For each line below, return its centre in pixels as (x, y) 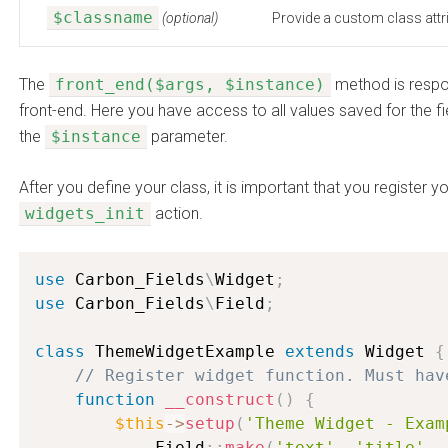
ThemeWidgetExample (185, 351)
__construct (220, 399)
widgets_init (85, 213)
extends (320, 351)
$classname (103, 17)
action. (177, 213)
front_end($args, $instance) (190, 84)
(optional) (190, 18)
